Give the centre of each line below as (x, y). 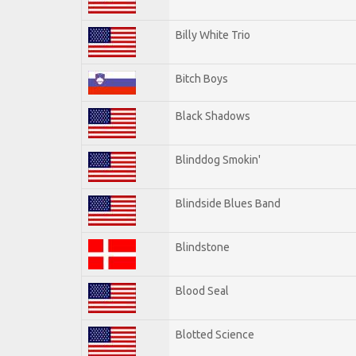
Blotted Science (215, 334)
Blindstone (203, 247)
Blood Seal (202, 290)
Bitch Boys (202, 78)
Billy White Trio (213, 35)
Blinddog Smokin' (218, 159)
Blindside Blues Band (228, 203)
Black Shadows (213, 116)
